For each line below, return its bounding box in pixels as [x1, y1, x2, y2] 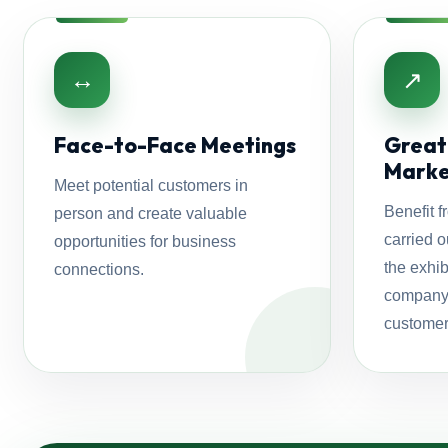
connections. [54, 261, 145, 278]
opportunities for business [54, 233, 237, 250]
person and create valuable [54, 205, 248, 222]
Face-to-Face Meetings [54, 132, 297, 158]
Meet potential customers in [54, 177, 249, 194]
